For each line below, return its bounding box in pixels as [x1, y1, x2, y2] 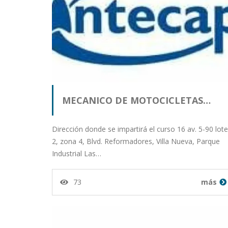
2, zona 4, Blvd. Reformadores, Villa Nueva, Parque [52, 136, 220, 147]
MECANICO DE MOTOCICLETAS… [62, 94, 211, 107]
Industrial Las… [52, 149, 101, 159]
